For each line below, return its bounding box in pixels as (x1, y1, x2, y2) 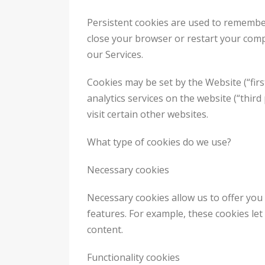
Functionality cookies (87, 250, 180, 264)
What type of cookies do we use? (87, 135, 231, 148)
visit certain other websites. (87, 107, 208, 121)
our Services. (87, 47, 143, 61)
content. (87, 222, 123, 236)
